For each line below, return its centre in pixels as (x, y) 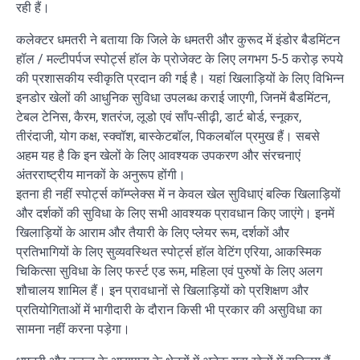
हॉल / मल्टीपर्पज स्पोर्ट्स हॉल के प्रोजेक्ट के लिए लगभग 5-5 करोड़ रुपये (180, 59)
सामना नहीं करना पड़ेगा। (73, 329)
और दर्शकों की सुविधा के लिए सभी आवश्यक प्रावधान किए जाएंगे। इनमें (175, 213)
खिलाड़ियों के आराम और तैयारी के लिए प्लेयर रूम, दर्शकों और (153, 232)
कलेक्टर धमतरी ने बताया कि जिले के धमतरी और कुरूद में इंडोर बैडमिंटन (178, 39)
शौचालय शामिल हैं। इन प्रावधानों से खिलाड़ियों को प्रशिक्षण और (162, 290)
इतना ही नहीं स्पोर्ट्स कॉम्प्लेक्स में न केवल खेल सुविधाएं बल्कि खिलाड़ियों (178, 194)
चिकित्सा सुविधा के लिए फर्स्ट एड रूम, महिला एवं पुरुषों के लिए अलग (169, 271)
